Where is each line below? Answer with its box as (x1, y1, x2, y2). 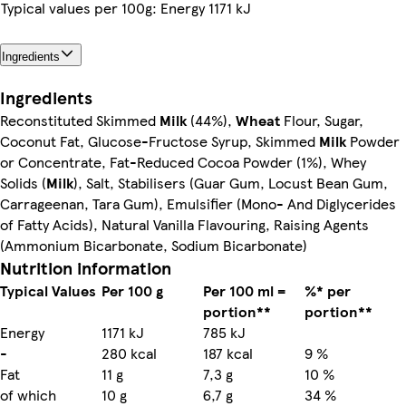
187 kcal (203, 342, 253, 363)
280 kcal (101, 342, 157, 363)
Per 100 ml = (203, 279, 285, 301)
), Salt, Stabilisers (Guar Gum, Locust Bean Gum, (73, 171, 388, 193)
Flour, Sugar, (280, 109, 363, 130)
